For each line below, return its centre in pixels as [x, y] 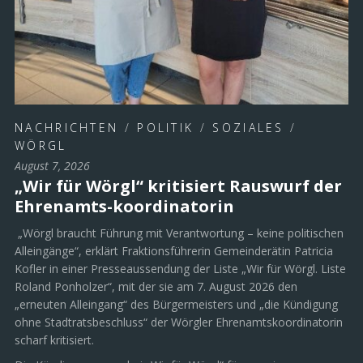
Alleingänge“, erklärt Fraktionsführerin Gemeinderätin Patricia [174, 250]
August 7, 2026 [52, 165]
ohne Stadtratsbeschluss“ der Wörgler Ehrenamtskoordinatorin [179, 322]
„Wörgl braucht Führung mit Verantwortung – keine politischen [179, 233]
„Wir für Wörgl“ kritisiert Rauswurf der [178, 186]
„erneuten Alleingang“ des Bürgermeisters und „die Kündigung [176, 304]
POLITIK [166, 127]
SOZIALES [248, 127]
